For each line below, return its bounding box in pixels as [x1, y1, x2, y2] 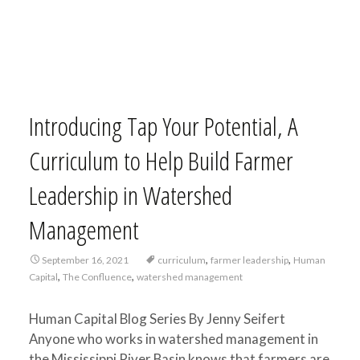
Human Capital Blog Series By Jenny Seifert [28, 310, 285, 327]
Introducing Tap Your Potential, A [28, 108, 298, 143]
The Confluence [62, 271, 132, 283]
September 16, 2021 [41, 254, 129, 266]
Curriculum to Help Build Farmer [28, 143, 293, 178]
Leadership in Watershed [28, 178, 232, 212]
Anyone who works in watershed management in [28, 330, 318, 347]
